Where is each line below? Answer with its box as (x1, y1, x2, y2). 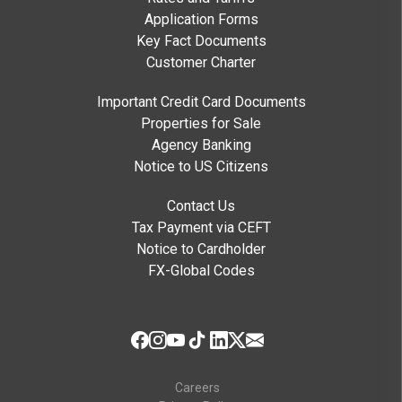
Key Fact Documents (135, 32, 267, 50)
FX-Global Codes (147, 262, 255, 280)
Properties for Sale (141, 115, 261, 133)
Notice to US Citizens (134, 158, 268, 176)
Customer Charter (146, 54, 256, 72)
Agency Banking (151, 136, 251, 154)
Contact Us (167, 197, 235, 215)
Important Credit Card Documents (96, 93, 306, 111)
